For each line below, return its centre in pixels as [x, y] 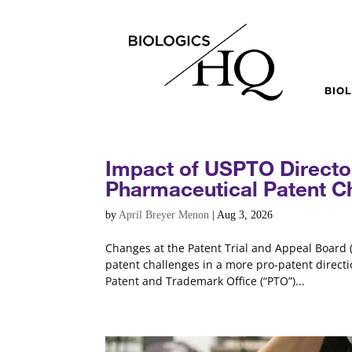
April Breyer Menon [164, 215]
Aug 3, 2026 [245, 215]
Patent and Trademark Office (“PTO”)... [205, 281]
